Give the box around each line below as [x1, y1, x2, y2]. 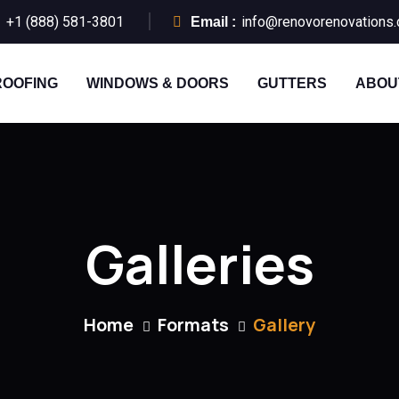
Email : [191, 13, 236, 29]
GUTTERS [256, 75, 327, 91]
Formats [158, 313, 229, 338]
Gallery [253, 313, 315, 338]
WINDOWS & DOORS [85, 75, 229, 91]
